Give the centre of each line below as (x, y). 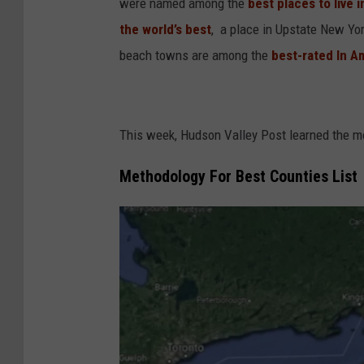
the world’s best (165, 30)
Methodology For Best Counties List (238, 177)
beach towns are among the (194, 56)
